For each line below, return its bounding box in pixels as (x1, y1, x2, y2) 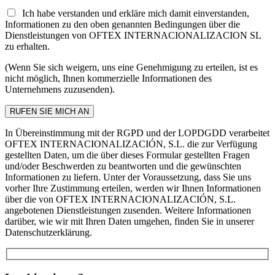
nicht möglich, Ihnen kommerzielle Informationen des (5, 73, 212, 84)
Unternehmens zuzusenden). (5, 84, 115, 95)
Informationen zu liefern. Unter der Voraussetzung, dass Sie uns (5, 172, 251, 183)
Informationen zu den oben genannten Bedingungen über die (5, 19, 240, 30)
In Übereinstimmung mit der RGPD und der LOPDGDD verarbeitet (5, 128, 269, 139)
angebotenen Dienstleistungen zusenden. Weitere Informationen (5, 205, 251, 216)
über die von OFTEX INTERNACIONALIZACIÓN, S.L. (5, 194, 236, 205)
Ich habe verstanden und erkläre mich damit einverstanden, (17, 8, 249, 19)
